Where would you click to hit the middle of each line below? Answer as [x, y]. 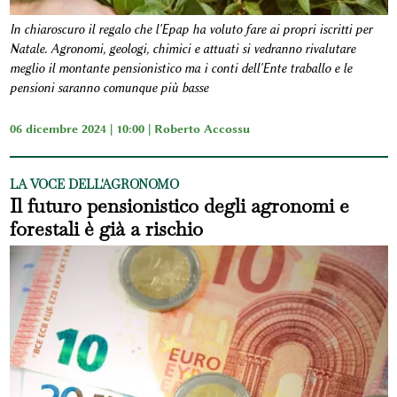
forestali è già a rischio [106, 229]
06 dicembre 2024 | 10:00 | [82, 129]
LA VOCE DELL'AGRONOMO [94, 185]
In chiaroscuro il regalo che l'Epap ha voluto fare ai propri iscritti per [191, 30]
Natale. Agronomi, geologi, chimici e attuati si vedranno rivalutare [182, 50]
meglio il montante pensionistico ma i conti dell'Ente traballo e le [180, 69]
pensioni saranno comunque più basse [109, 89]
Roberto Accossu [202, 129]
